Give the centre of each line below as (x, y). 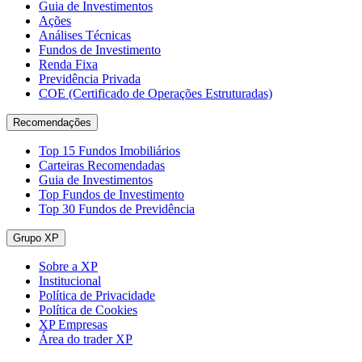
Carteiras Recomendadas (102, 165)
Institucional (70, 280)
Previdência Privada (90, 78)
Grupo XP (36, 238)
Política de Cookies (88, 309)
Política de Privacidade (97, 295)
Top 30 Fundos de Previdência (117, 208)
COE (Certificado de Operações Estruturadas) (156, 93)
